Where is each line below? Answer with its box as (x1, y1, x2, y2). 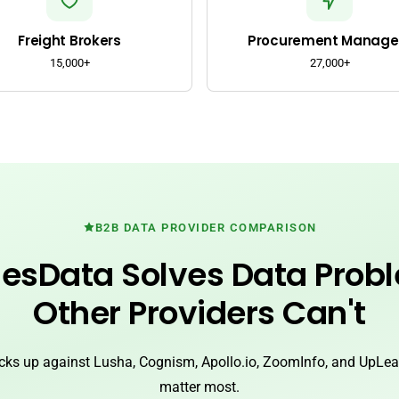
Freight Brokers (18, 31, 121, 51)
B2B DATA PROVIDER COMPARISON (94, 220, 317, 234)
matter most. (159, 378, 240, 395)
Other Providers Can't (33, 289, 366, 336)
